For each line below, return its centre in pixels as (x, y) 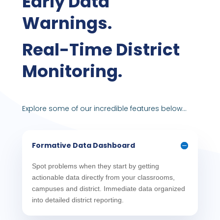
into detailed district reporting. (78, 200)
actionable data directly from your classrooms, (103, 177)
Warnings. (67, 23)
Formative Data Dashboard (83, 145)
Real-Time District (101, 50)
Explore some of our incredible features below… (104, 109)
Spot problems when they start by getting (95, 166)
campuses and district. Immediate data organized (108, 189)
